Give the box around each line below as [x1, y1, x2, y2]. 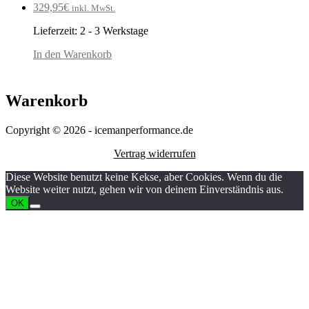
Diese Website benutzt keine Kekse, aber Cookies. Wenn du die [6, 170, 282, 183]
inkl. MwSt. [72, 2, 115, 13]
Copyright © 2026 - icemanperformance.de [6, 123, 193, 136]
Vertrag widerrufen [113, 147, 196, 159]
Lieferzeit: [33, 24, 80, 37]
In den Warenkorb [33, 48, 112, 60]
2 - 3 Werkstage [80, 24, 148, 37]
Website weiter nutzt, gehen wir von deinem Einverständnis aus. [6, 183, 283, 195]
